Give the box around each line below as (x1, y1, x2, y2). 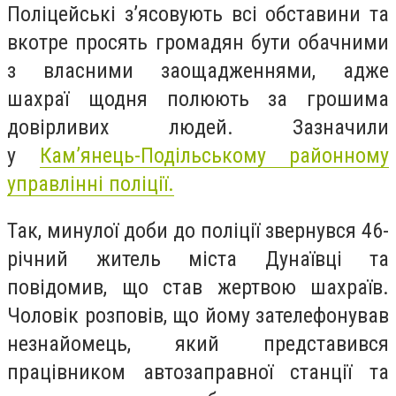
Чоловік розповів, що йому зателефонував (7, 303, 389, 329)
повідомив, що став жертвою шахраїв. (7, 275, 389, 301)
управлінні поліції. (7, 171, 174, 196)
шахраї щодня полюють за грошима (7, 86, 389, 111)
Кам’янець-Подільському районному (39, 142, 389, 168)
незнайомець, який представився (7, 331, 389, 357)
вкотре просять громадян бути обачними (7, 29, 389, 55)
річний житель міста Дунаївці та (7, 247, 389, 272)
